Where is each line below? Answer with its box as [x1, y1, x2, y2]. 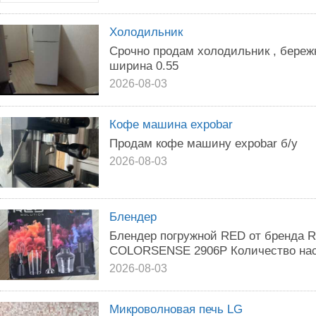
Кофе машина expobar [109, 117, 233, 131]
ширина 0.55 [109, 59, 178, 73]
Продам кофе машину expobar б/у [109, 136, 298, 150]
